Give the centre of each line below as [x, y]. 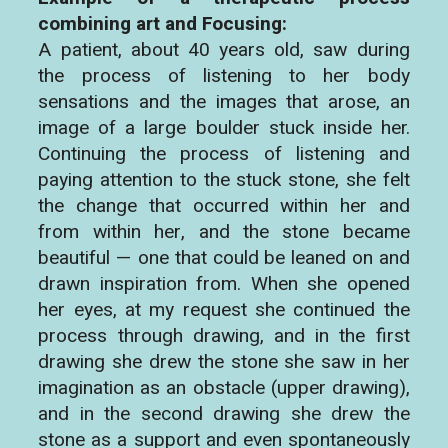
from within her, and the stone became [224, 232]
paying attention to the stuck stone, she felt [224, 180]
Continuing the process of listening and [224, 154]
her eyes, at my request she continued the [224, 310]
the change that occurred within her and [224, 206]
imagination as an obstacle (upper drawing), [224, 388]
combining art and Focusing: [163, 24]
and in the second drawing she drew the [224, 414]
